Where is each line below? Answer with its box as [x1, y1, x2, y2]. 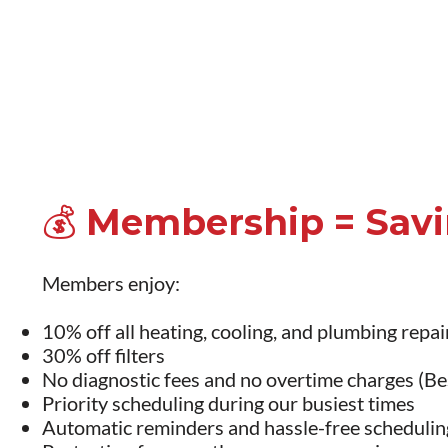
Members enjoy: [42, 270, 181, 295]
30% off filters [42, 342, 166, 367]
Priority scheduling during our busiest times [42, 390, 416, 415]
